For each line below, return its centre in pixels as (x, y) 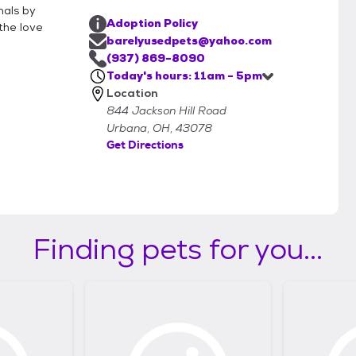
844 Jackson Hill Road (166, 110)
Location (132, 93)
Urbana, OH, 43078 (159, 128)
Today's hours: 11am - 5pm (184, 75)
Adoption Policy (152, 23)
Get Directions (145, 145)
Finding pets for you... (178, 249)
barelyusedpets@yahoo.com (189, 41)
